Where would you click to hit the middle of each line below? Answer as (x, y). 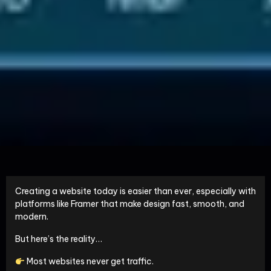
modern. (32, 217)
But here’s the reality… (59, 239)
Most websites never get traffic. (89, 262)
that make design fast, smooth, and (171, 204)
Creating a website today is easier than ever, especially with (135, 191)
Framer (85, 204)
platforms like (43, 204)
